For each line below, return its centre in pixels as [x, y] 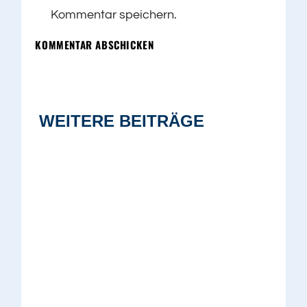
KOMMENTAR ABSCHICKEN [95, 45]
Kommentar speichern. [114, 15]
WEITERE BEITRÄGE [122, 121]
